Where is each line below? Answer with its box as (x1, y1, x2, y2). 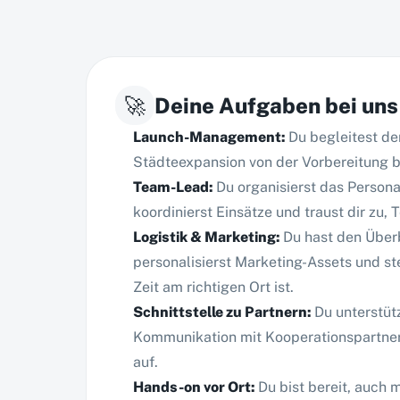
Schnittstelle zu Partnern (133, 304, 307, 321)
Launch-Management (133, 129, 281, 146)
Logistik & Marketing (133, 229, 276, 246)
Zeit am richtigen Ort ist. (133, 279, 294, 296)
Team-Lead (133, 179, 209, 196)
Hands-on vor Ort (133, 379, 251, 396)
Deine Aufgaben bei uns (154, 93, 398, 118)
